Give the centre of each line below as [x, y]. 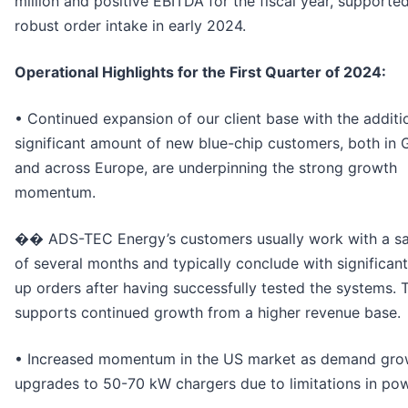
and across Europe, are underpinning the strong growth [206, 167]
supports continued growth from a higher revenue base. [208, 312]
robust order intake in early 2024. [130, 25]
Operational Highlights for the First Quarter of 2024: [200, 71]
